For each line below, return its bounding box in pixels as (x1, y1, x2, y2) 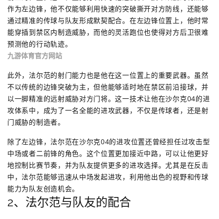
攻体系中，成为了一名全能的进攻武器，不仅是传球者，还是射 (7, 105, 209, 115)
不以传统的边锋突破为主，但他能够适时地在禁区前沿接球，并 (7, 82, 209, 91)
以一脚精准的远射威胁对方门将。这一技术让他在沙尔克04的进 (7, 93, 210, 103)
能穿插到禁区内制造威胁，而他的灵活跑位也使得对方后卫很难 (7, 27, 209, 37)
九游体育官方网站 (7, 50, 62, 60)
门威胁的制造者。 (7, 117, 65, 127)
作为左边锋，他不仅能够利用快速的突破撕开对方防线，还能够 (7, 3, 209, 13)
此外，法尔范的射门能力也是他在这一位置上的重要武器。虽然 (7, 70, 209, 80)
